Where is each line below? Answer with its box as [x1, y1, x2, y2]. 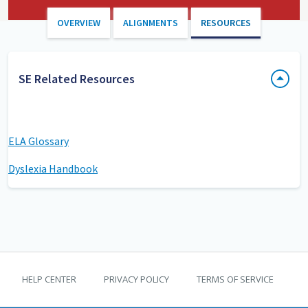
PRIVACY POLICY [104, 272, 169, 285]
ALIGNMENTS [123, 16, 178, 29]
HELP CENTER [22, 272, 76, 285]
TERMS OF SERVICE [197, 272, 274, 285]
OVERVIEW [57, 16, 100, 29]
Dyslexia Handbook [8, 161, 98, 175]
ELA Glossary [8, 133, 69, 148]
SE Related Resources [19, 70, 135, 87]
